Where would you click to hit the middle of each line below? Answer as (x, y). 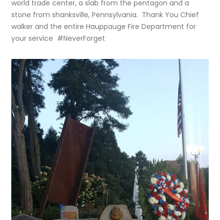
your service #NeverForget (58, 39)
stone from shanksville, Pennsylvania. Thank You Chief (105, 15)
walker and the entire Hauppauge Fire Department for (104, 27)
